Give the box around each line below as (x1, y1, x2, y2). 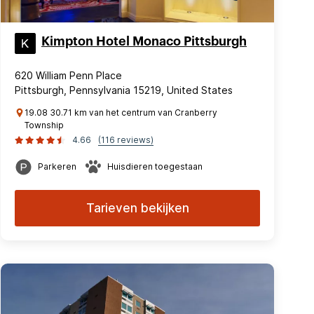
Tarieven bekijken (86, 201, 189, 215)
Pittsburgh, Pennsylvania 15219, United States (15, 84, 233, 96)
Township (25, 120, 64, 130)
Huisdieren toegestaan (107, 161, 203, 172)
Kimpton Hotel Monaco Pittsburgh (41, 35, 247, 48)
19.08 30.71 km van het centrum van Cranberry (25, 107, 217, 118)
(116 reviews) (98, 135, 153, 145)
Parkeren (38, 161, 76, 172)
